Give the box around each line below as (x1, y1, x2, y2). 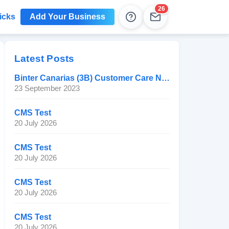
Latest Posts (14, 53, 75, 64)
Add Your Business (30, 12, 105, 21)
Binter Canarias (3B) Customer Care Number (162, 74, 170, 82)
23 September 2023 (14, 84, 80, 93)
